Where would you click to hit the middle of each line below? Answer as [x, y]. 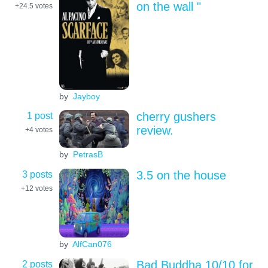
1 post [40, 116]
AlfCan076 [92, 244]
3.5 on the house [181, 175]
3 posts [37, 174]
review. [155, 131]
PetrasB [88, 155]
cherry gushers [176, 117]
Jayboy [86, 96]
